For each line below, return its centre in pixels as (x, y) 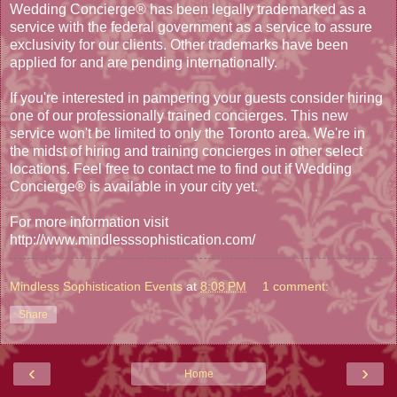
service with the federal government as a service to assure (191, 27)
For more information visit (89, 222)
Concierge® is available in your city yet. (134, 186)
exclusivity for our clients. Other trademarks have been (179, 44)
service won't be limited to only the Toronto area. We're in (187, 133)
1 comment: (296, 286)
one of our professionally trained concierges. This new (179, 115)
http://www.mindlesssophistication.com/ (132, 239)
